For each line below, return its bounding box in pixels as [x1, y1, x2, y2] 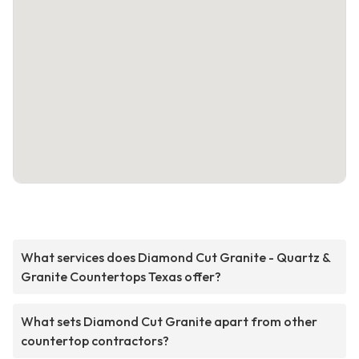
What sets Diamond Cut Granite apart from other [21, 313, 317, 330]
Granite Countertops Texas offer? [21, 268, 221, 285]
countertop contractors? [21, 333, 169, 349]
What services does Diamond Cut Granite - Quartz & [21, 249, 331, 266]
